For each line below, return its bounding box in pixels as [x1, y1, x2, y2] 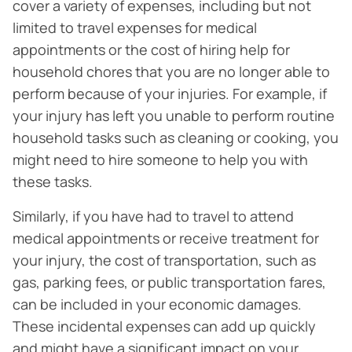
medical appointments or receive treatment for [13, 229, 319, 247]
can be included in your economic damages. [13, 295, 302, 313]
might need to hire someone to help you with [13, 150, 308, 169]
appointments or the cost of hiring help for [13, 40, 290, 59]
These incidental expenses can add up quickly [13, 317, 316, 335]
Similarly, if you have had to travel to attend [13, 207, 294, 225]
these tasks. [13, 172, 93, 191]
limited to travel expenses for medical [13, 18, 257, 37]
